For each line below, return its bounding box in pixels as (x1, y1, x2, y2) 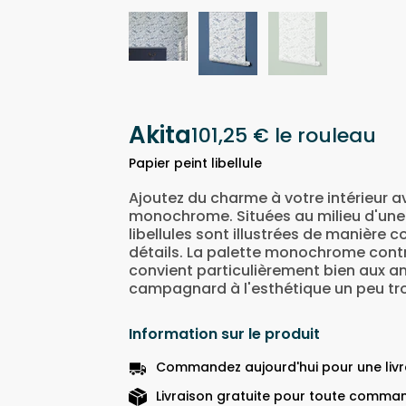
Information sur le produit (129, 324, 320, 345)
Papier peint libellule (129, 154, 262, 173)
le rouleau (275, 121, 376, 150)
